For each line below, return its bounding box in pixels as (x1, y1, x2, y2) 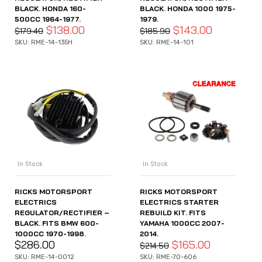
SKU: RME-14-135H (15, 38, 73, 46)
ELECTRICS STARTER (140, 198, 219, 207)
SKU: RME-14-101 (140, 38, 194, 46)
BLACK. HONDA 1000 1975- (140, 4, 236, 13)
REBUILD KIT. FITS (140, 208, 206, 218)
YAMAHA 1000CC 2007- (140, 219, 225, 228)
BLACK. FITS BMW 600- (15, 219, 99, 228)
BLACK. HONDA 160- (15, 4, 86, 13)
